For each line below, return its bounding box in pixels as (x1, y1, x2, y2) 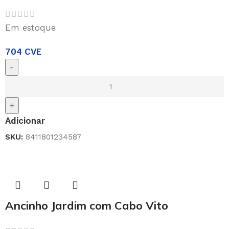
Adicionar (5, 116, 45, 126)
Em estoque (5, 22, 56, 33)
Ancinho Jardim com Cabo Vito (5, 198, 168, 213)
